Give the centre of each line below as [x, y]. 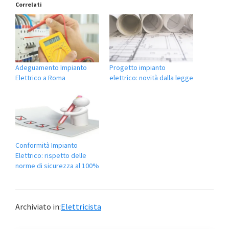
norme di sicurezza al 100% [57, 165]
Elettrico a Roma [40, 77]
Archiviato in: [38, 206]
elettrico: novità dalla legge [151, 77]
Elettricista [81, 206]
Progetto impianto [138, 67]
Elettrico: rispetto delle [51, 155]
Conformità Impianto [47, 145]
